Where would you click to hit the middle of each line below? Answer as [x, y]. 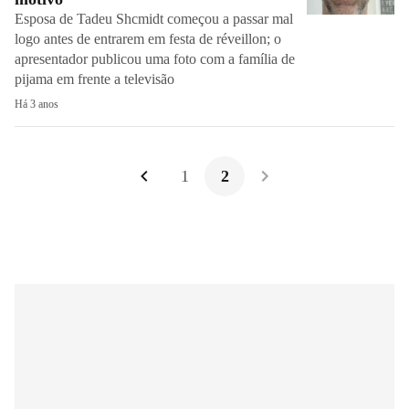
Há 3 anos [37, 104]
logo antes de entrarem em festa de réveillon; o [148, 39]
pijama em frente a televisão [96, 79]
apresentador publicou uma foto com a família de [155, 59]
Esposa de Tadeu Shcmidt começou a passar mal [154, 19]
